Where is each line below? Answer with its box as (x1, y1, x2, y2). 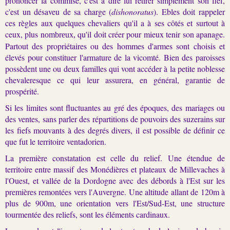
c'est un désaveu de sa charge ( (5, 6, 112, 17)
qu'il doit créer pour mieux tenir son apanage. (75, 28, 225, 40)
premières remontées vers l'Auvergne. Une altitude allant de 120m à (5, 186, 225, 197)
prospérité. (5, 85, 39, 97)
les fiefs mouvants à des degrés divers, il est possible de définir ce (5, 124, 225, 136)
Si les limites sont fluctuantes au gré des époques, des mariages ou (5, 102, 225, 113)
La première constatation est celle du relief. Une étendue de (5, 152, 225, 163)
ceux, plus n (5, 28, 45, 40)
